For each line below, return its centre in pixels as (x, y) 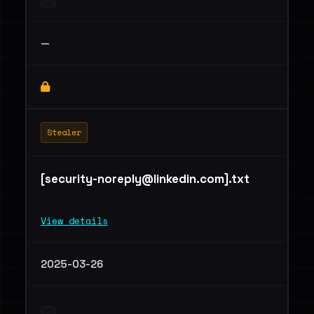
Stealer (64, 132)
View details (74, 221)
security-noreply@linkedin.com (135, 179)
